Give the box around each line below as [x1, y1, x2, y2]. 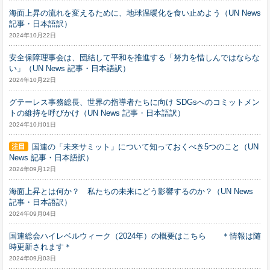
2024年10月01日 [9, 121, 56, 128]
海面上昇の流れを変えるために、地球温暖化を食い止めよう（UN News [9, 8, 261, 17]
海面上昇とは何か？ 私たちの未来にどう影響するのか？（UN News [9, 187, 253, 196]
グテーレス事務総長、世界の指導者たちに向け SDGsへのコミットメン [9, 98, 260, 107]
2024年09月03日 [9, 255, 56, 262]
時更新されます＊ [9, 242, 72, 251]
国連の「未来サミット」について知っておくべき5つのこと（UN [32, 142, 259, 151]
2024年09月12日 [9, 166, 56, 172]
